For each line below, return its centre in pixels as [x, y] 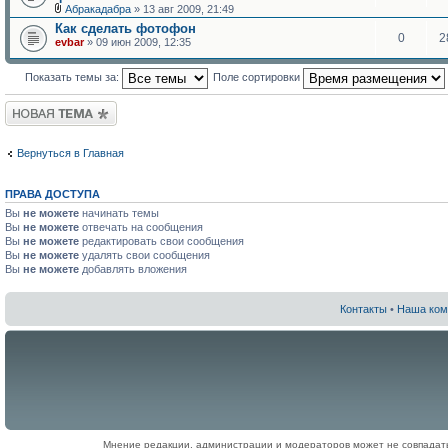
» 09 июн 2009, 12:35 [137, 42]
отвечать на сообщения [141, 226]
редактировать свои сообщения [161, 240]
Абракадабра [98, 9]
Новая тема [35, 107]
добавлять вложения [133, 268]
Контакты [363, 309]
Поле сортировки [257, 77]
